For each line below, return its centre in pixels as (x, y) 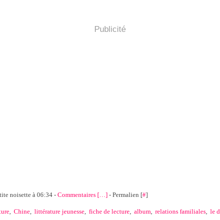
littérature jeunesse (59, 211)
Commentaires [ (78, 195)
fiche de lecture (109, 211)
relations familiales (180, 211)
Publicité (110, 29)
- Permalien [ (125, 195)
